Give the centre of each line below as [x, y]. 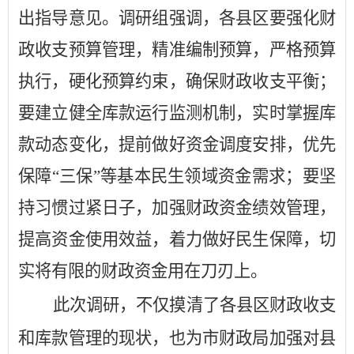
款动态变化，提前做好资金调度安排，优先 [177, 145]
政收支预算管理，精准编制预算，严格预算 [177, 50]
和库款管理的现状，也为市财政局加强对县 [177, 338]
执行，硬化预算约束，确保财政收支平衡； [177, 81]
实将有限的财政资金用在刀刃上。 [143, 271]
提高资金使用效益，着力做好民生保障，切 [177, 239]
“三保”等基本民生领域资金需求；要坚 [194, 176]
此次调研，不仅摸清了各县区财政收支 [177, 305]
